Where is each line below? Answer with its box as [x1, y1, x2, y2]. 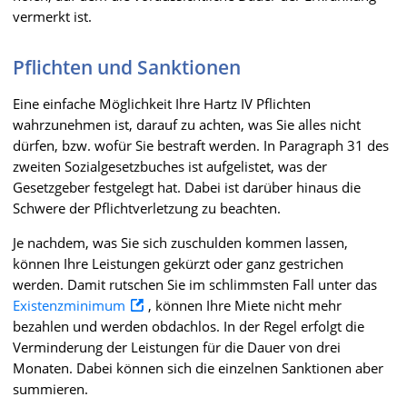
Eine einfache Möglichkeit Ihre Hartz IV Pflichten [13, 94, 311, 113]
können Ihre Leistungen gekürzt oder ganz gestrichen [13, 253, 343, 273]
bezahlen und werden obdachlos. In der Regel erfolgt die [13, 316, 364, 335]
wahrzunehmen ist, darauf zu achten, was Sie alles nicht [13, 114, 361, 134]
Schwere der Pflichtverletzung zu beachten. [13, 198, 281, 217]
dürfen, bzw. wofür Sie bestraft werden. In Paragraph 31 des [13, 135, 389, 154]
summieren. [13, 379, 88, 398]
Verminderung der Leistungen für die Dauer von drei [13, 337, 341, 356]
